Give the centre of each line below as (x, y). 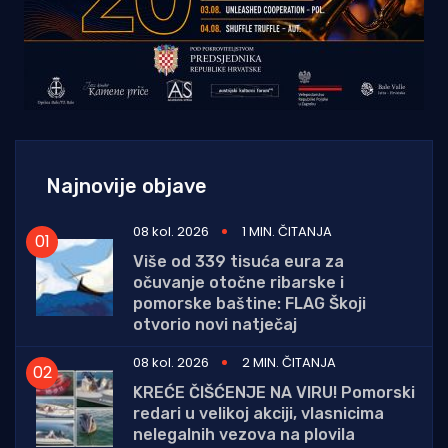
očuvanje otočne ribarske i (238, 282)
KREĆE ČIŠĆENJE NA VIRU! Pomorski (274, 392)
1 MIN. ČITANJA (287, 231)
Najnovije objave (126, 185)
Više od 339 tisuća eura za (238, 261)
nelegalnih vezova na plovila (244, 434)
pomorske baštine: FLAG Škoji (249, 303)
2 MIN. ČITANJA (289, 362)
